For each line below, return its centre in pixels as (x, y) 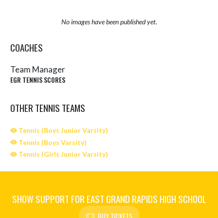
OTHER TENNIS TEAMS (48, 108)
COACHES (27, 47)
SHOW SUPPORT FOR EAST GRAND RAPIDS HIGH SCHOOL (109, 198)
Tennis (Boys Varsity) (52, 142)
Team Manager (38, 69)
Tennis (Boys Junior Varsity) (63, 130)
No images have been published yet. (109, 21)
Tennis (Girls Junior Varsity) (63, 154)
